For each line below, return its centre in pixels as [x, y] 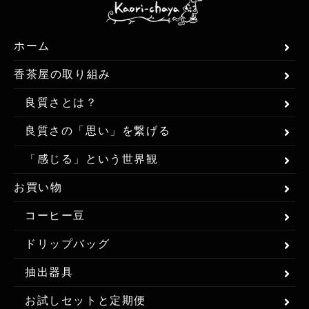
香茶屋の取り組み [62, 74]
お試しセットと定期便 [86, 300]
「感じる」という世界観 [92, 159]
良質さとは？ [61, 102]
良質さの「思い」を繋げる [98, 130]
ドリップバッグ [68, 243]
